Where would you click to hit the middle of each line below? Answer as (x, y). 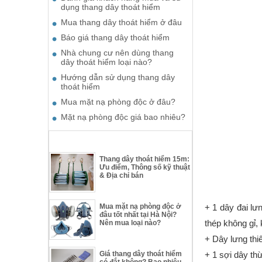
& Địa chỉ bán (122, 175)
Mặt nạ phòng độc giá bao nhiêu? (123, 117)
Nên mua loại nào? (130, 223)
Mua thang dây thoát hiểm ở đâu (121, 22)
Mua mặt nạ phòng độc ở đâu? (118, 101)
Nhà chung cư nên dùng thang (117, 52)
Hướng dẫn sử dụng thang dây (118, 77)
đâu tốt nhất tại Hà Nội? (138, 214)
